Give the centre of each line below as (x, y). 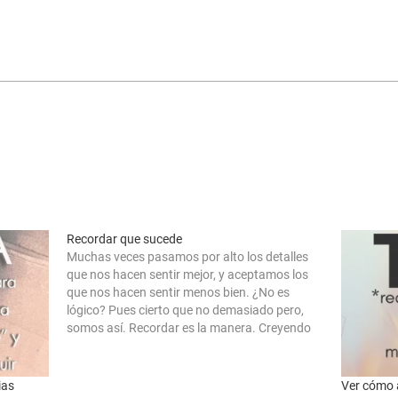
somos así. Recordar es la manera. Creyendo (189, 328)
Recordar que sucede (125, 239)
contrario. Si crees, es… (129, 363)
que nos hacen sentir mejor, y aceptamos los (188, 275)
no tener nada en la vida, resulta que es (173, 346)
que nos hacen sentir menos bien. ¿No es (179, 292)
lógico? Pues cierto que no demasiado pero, (186, 310)
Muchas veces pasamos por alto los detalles (188, 257)
